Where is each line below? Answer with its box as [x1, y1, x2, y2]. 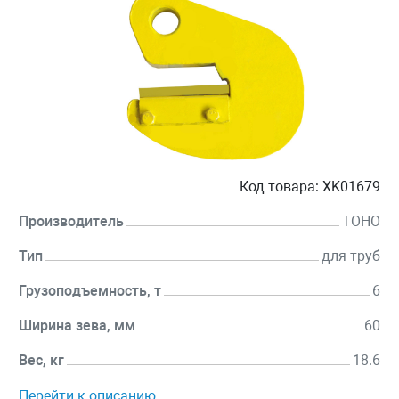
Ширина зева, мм [19, 317, 135, 335]
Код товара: [240, 178, 319, 196]
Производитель [19, 213, 124, 231]
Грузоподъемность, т [19, 282, 161, 300]
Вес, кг [19, 352, 64, 370]
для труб [322, 248, 380, 265]
